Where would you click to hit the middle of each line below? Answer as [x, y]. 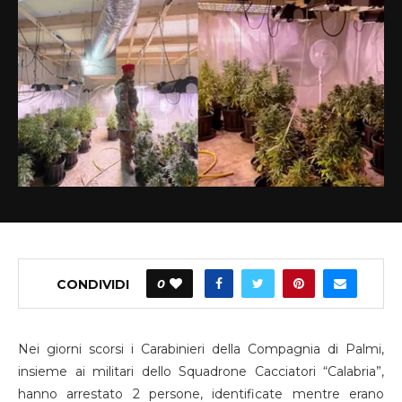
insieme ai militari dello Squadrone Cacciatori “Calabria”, [201, 372]
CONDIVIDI [93, 285]
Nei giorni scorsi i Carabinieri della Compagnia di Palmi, [201, 350]
